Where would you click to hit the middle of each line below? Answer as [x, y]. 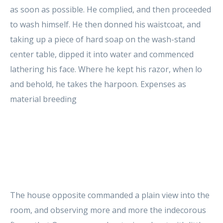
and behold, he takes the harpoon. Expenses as [98, 84]
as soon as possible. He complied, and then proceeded [111, 9]
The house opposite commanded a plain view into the [110, 195]
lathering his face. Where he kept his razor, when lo [106, 69]
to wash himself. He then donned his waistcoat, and [105, 24]
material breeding [44, 99]
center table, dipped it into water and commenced [102, 54]
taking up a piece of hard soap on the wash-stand [103, 39]
